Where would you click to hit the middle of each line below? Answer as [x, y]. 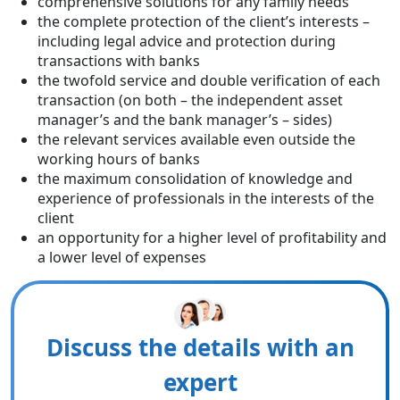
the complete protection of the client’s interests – [204, 21]
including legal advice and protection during [187, 41]
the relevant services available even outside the [196, 139]
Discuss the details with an [200, 348]
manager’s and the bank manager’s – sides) [185, 120]
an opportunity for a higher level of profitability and [212, 237]
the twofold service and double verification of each [209, 80]
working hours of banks [119, 159]
